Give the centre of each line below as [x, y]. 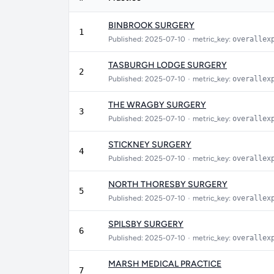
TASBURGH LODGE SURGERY [168, 65]
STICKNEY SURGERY [150, 145]
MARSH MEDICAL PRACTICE [165, 264]
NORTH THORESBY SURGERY [168, 184]
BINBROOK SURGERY [151, 25]
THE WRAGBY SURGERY [157, 105]
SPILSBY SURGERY [146, 224]
